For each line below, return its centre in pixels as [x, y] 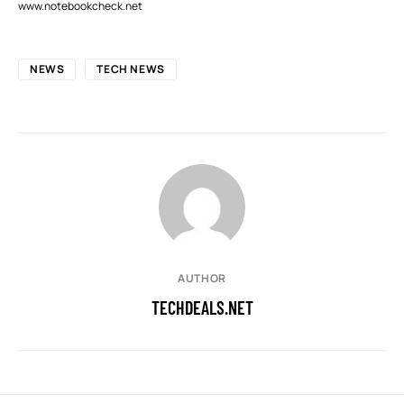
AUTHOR [202, 279]
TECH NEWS [131, 69]
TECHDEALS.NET [202, 308]
